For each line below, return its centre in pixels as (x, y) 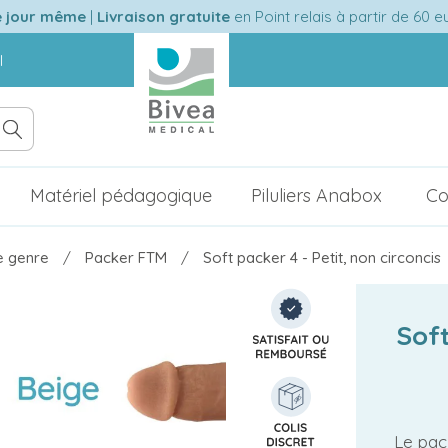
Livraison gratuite (161, 16)
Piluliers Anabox (316, 195)
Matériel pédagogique (120, 195)
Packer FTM (126, 257)
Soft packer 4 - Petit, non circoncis (322, 257)
